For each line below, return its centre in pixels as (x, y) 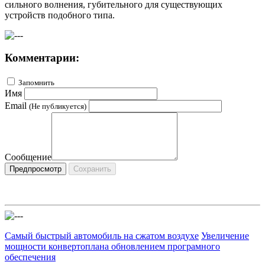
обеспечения (30, 257)
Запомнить (36, 83)
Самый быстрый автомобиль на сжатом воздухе (102, 236)
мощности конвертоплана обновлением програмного (112, 247)
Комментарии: (42, 58)
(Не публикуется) (58, 106)
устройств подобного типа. (60, 15)
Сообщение (28, 157)
